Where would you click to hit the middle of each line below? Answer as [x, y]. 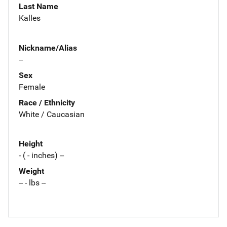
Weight [31, 171]
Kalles [30, 18]
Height [31, 144]
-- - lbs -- [32, 183]
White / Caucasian [52, 114]
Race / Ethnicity [47, 102]
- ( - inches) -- [41, 156]
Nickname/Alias [48, 48]
